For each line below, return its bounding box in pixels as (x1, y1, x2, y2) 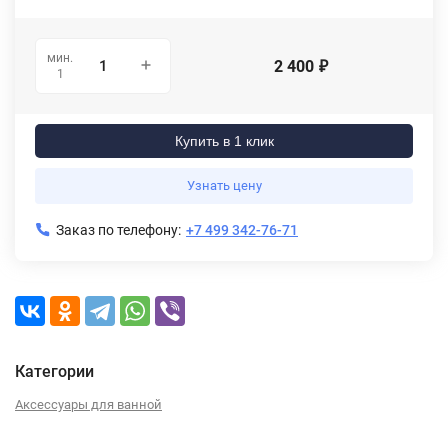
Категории (15, 362, 94, 382)
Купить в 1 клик (174, 133, 274, 150)
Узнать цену (186, 178, 262, 194)
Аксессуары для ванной (15, 397, 162, 413)
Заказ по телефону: (56, 222, 181, 239)
